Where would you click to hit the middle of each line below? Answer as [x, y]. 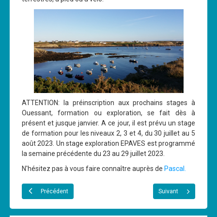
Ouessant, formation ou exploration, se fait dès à [108, 113]
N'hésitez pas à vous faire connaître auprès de [93, 169]
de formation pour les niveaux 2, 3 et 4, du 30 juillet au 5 [108, 133]
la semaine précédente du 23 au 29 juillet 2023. [93, 154]
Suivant [168, 192]
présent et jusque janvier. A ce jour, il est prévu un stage [108, 123]
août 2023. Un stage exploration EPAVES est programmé [108, 144]
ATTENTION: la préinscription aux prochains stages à [108, 103]
